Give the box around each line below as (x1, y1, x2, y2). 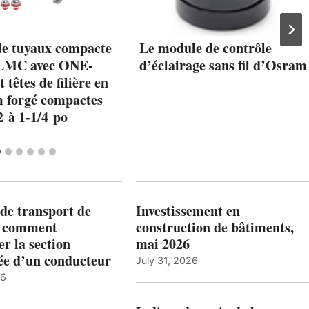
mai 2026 (135, 233, 190, 254)
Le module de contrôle (139, 37, 272, 58)
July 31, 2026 (135, 254, 198, 266)
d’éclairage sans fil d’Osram (139, 54, 307, 75)
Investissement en (135, 200, 240, 221)
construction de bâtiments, (135, 217, 294, 237)
